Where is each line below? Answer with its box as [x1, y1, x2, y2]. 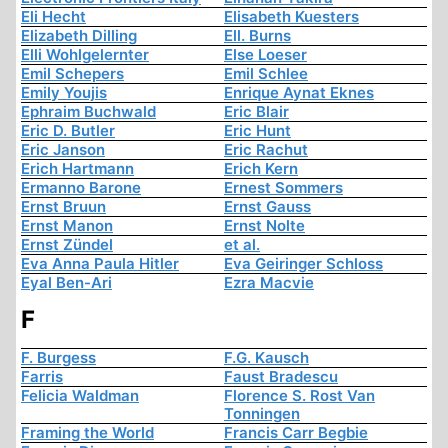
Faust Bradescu [224, 367, 338, 387]
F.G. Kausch [224, 348, 309, 368]
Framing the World [21, 423, 154, 443]
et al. [224, 235, 260, 255]
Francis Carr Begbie [224, 423, 368, 443]
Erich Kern [224, 159, 298, 179]
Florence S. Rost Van [224, 386, 375, 406]
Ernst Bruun [21, 197, 106, 217]
